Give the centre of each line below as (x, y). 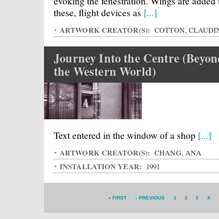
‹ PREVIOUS (150, 198)
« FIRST (117, 198)
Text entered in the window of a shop (126, 135)
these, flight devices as (99, 12)
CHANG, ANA (177, 153)
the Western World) (105, 71)
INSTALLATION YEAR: (102, 166)
